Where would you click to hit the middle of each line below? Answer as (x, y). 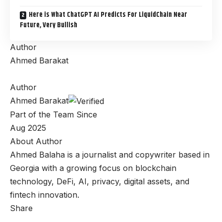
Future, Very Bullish (49, 25)
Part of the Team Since (54, 114)
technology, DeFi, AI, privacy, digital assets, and (100, 181)
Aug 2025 (28, 128)
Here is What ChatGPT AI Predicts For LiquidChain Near (108, 15)
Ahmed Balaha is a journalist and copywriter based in (110, 154)
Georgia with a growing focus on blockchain (93, 168)
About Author (36, 141)
